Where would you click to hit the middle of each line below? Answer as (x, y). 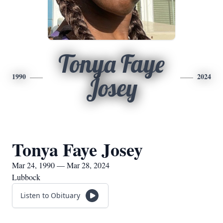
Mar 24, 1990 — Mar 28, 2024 (61, 165)
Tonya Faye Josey (77, 149)
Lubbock (26, 177)
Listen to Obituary (50, 195)
